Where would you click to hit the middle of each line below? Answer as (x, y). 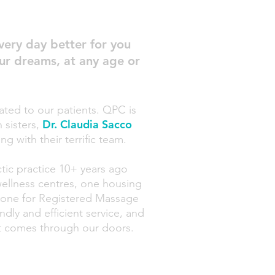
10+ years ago (93, 169)
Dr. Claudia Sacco (87, 124)
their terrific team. (82, 139)
